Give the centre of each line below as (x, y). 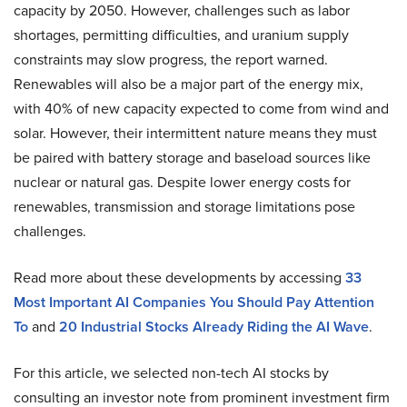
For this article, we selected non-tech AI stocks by (171, 373)
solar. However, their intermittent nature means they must (195, 133)
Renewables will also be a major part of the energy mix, (189, 84)
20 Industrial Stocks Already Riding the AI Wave (214, 327)
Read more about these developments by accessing (179, 278)
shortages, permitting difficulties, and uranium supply (181, 35)
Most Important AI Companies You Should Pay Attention (194, 302)
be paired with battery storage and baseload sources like (192, 158)
